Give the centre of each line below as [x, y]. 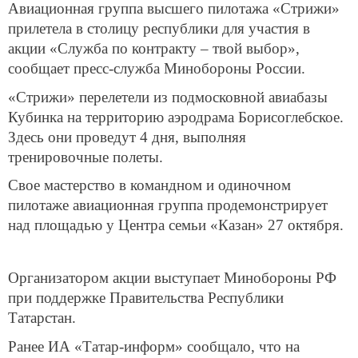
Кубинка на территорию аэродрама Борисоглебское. [176, 117]
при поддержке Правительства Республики [146, 297]
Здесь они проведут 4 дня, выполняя [127, 137]
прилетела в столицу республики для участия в [159, 29]
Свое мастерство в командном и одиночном [149, 185]
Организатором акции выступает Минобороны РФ [172, 277]
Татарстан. [42, 317]
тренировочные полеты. [86, 157]
